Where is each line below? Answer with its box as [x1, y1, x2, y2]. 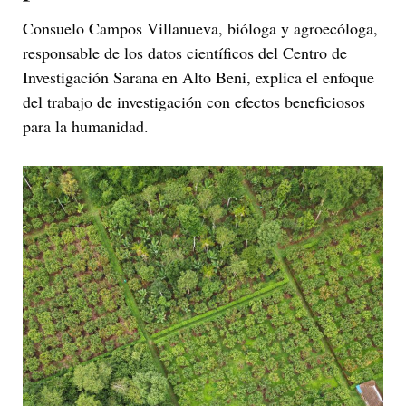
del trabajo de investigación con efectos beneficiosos [23, 90, 365, 112]
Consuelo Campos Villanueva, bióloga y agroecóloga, [23, 16, 378, 39]
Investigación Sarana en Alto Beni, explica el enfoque [23, 65, 374, 88]
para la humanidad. [23, 114, 149, 137]
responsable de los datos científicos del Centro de [23, 41, 347, 63]
